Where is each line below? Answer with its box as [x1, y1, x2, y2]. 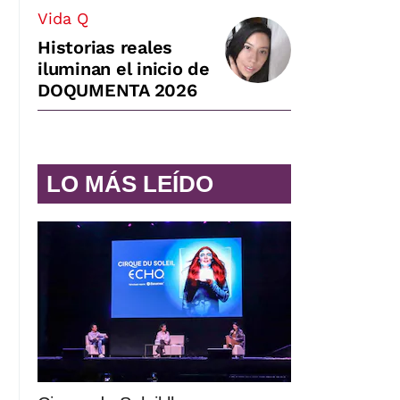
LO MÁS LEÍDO [46, 170, 213, 197]
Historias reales [37, 36, 172, 58]
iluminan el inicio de [37, 57, 210, 79]
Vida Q [37, 8, 88, 28]
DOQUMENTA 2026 [37, 79, 197, 101]
